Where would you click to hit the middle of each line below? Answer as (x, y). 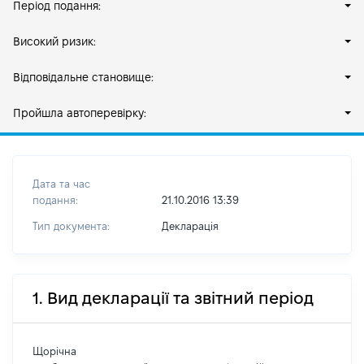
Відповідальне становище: (83, 77)
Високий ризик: (54, 41)
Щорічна (54, 351)
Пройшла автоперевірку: (80, 113)
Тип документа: (71, 226)
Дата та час (61, 184)
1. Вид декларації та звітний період (173, 298)
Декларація (190, 226)
